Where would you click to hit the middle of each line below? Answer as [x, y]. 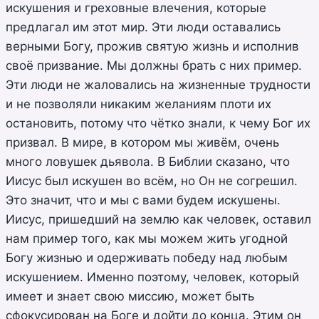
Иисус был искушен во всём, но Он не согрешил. [152, 181]
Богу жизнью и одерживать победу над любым [147, 257]
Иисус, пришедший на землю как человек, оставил [158, 219]
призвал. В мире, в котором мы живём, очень [142, 142]
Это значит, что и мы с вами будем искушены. [143, 200]
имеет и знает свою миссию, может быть [130, 296]
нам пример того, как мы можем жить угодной [147, 238]
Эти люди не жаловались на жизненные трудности [158, 84]
